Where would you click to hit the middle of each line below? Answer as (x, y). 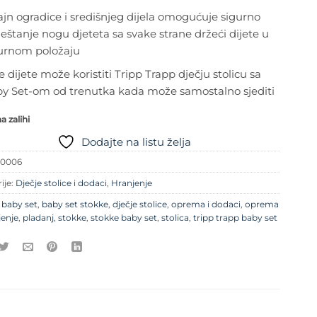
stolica (175, 218)
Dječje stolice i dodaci (61, 183)
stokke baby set (124, 218)
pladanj (38, 218)
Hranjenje (132, 183)
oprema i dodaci (206, 204)
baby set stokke (75, 204)
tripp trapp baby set (235, 218)
